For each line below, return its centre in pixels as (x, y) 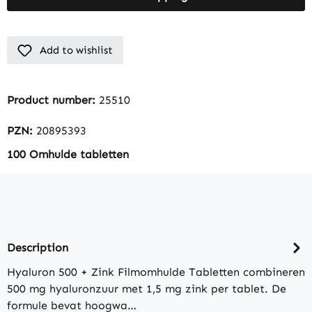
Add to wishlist (76, 50)
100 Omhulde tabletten (68, 154)
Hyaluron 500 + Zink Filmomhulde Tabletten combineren (156, 272)
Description (38, 247)
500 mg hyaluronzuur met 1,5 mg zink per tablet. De (147, 289)
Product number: (53, 100)
